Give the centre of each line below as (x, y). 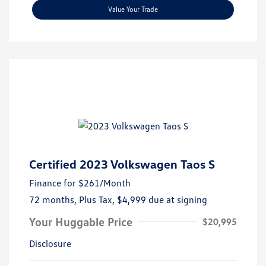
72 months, (54, 199)
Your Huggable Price (81, 221)
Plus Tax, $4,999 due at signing (143, 199)
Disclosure (50, 243)
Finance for (53, 183)
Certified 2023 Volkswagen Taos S (122, 164)
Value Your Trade (133, 9)
